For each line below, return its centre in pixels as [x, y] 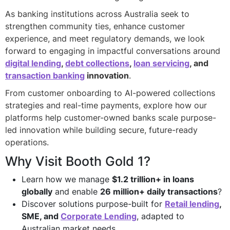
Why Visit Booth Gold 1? [78, 161]
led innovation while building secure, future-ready [101, 130]
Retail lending [192, 204]
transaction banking [45, 75]
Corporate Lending [99, 216]
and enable [76, 191]
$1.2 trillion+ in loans [153, 179]
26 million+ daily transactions [159, 191]
